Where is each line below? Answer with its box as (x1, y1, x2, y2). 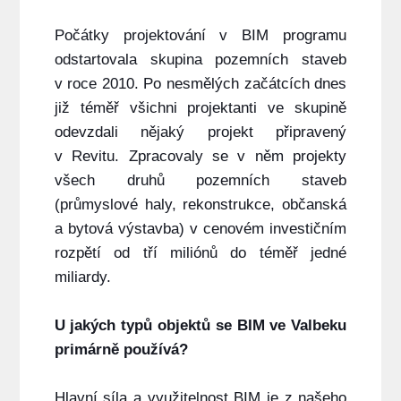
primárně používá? (54, 341, 188, 359)
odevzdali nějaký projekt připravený (54, 124, 347, 141)
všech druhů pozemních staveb (54, 172, 347, 190)
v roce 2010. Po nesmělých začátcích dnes (54, 75, 347, 93)
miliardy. (54, 269, 111, 286)
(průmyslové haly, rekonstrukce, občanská (54, 196, 347, 214)
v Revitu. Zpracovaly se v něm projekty (54, 148, 347, 166)
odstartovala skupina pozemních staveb (54, 51, 347, 69)
